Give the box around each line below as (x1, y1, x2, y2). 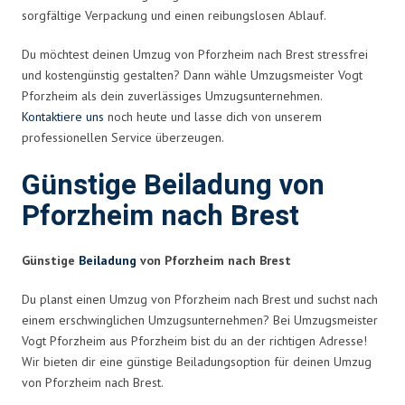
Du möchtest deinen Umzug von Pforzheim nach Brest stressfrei (22, 45, 368, 62)
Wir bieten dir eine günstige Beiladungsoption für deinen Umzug (22, 353, 372, 370)
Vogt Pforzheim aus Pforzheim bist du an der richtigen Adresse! (22, 332, 367, 349)
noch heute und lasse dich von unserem (104, 108, 322, 125)
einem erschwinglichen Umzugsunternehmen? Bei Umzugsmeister (22, 311, 378, 328)
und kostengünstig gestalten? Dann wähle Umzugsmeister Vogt (22, 66, 363, 83)
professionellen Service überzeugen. (22, 128, 224, 146)
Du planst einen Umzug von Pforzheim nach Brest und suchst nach (22, 290, 378, 307)
